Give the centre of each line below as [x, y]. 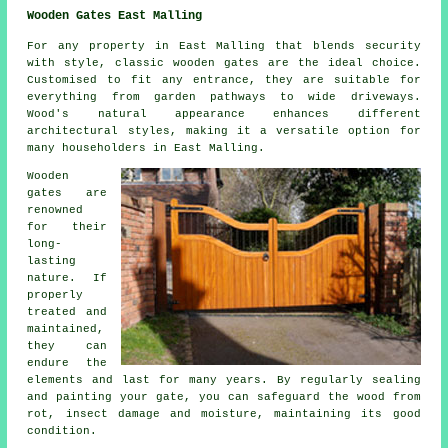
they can [67, 345]
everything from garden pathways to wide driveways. [224, 96]
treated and [67, 311]
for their [67, 226]
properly [55, 294]
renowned [55, 209]
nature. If [67, 277]
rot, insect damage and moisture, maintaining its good [224, 413]
